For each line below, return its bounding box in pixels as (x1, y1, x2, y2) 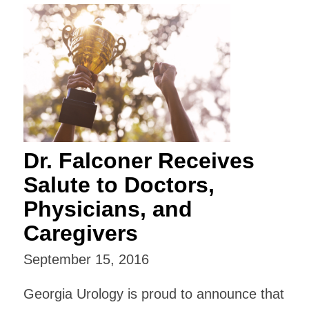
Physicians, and (23, 196, 192, 221)
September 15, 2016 (23, 251, 149, 267)
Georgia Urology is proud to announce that (23, 286, 284, 301)
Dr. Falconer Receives (23, 148, 255, 173)
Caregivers (23, 220, 138, 246)
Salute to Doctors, (23, 172, 215, 197)
